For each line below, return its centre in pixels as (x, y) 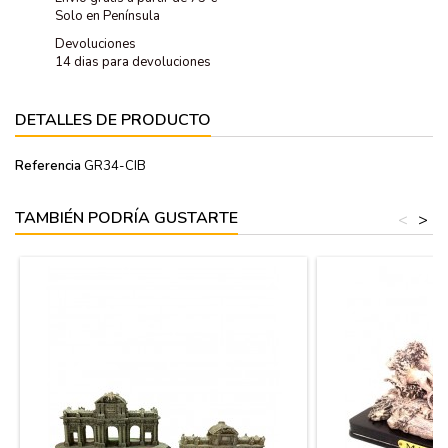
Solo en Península (107, 15)
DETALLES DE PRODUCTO (113, 119)
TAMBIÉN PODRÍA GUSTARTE (126, 217)
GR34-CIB (115, 165)
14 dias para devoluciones (133, 61)
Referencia (48, 165)
